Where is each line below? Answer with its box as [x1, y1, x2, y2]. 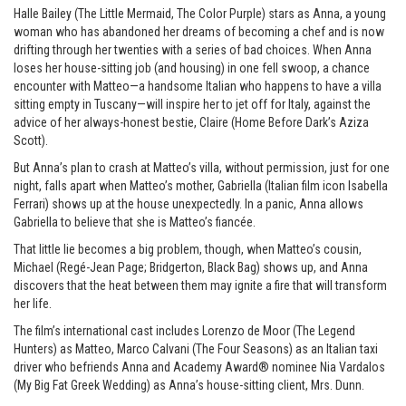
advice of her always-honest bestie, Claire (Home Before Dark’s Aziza [14, 114, 369, 130]
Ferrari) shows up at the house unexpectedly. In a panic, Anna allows [14, 196, 363, 211]
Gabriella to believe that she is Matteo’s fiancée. [14, 214, 256, 229]
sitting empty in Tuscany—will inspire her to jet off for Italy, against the [14, 96, 371, 111]
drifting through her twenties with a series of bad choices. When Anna [14, 42, 372, 57]
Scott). [14, 132, 48, 148]
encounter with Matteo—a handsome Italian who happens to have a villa [14, 78, 382, 93]
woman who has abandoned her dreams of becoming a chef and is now [14, 24, 384, 39]
